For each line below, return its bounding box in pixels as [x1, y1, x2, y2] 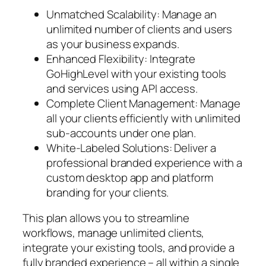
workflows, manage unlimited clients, [23, 225, 205, 241]
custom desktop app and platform [46, 169, 213, 185]
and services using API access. [46, 80, 198, 96]
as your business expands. [46, 36, 179, 52]
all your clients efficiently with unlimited [46, 110, 240, 126]
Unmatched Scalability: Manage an [46, 6, 217, 22]
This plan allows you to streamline [23, 210, 189, 226]
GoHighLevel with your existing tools [46, 65, 227, 81]
